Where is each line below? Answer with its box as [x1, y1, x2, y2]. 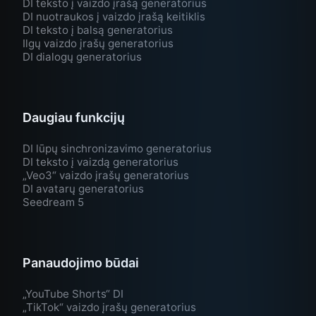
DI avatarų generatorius [23, 182, 144, 196]
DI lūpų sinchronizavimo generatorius [23, 142, 212, 156]
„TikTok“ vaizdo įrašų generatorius [23, 300, 196, 315]
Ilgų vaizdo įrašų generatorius [23, 37, 174, 51]
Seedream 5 [23, 195, 84, 209]
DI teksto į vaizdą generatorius [23, 155, 178, 169]
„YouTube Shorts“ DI [23, 287, 123, 301]
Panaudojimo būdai [23, 255, 139, 271]
